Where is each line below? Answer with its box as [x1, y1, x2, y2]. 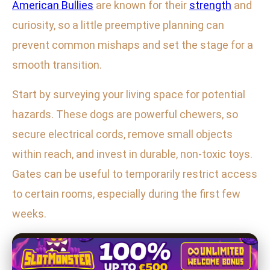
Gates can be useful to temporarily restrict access [12, 168, 257, 181]
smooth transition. [12, 58, 102, 72]
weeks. [12, 207, 46, 221]
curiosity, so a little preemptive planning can [12, 19, 224, 32]
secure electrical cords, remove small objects [12, 128, 233, 141]
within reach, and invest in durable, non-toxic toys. [12, 148, 253, 161]
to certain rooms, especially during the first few [12, 187, 240, 201]
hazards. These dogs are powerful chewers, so [12, 108, 238, 121]
